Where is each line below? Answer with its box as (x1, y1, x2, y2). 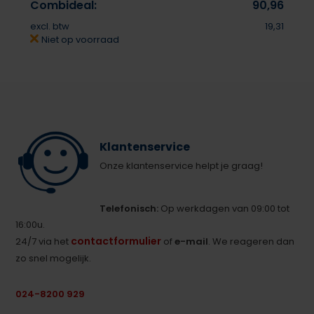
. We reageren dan (208, 234, 295, 248)
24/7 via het (15, 234, 71, 248)
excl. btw (29, 19, 69, 33)
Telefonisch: (100, 201, 159, 215)
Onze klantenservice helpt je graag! (100, 158, 264, 172)
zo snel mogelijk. (15, 251, 92, 265)
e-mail (175, 234, 209, 248)
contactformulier (71, 233, 162, 248)
